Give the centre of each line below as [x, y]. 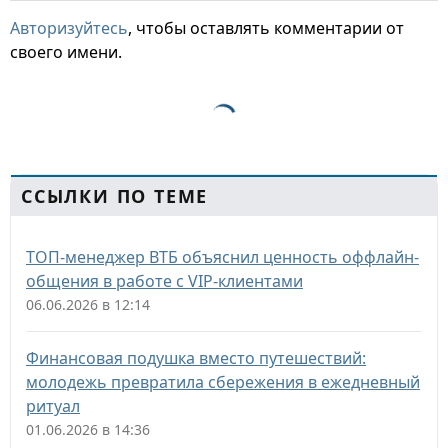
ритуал [53, 406]
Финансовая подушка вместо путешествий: [196, 358]
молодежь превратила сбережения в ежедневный [223, 382]
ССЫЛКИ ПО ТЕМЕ [115, 196]
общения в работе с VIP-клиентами [164, 281]
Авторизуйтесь [69, 28]
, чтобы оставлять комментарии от [266, 28]
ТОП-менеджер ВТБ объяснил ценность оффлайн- [222, 257]
